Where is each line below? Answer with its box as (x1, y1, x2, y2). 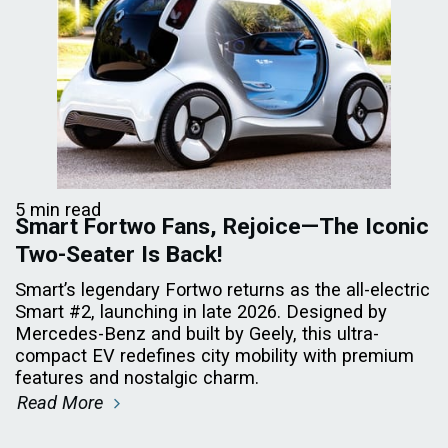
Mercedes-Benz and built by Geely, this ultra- (15, 322, 379, 344)
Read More (17, 391, 108, 413)
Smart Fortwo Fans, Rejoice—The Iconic (15, 212, 429, 240)
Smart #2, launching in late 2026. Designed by (15, 300, 387, 322)
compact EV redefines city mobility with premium (15, 344, 414, 366)
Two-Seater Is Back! (15, 240, 222, 268)
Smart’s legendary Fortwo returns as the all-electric (15, 278, 430, 300)
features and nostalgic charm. (15, 366, 259, 388)
